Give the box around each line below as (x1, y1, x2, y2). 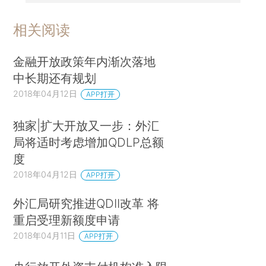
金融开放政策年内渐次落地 (13, 54, 156, 69)
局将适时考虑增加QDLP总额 (13, 134, 164, 150)
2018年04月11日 (13, 230, 76, 240)
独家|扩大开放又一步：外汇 (13, 118, 160, 133)
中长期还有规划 (13, 71, 97, 86)
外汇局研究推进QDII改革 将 (13, 195, 160, 211)
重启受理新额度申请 (13, 212, 121, 227)
